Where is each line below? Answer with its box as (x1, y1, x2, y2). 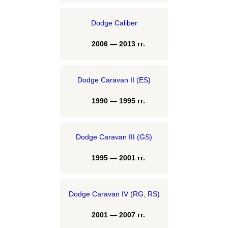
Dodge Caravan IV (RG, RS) (68, 190, 160, 198)
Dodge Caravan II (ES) (77, 76, 151, 84)
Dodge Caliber (91, 19, 137, 27)
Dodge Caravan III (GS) (76, 133, 152, 141)
